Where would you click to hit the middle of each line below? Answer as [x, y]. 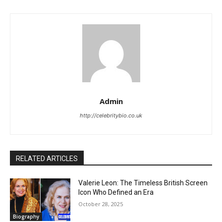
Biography [26, 217]
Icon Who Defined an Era [116, 193]
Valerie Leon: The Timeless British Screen [143, 183]
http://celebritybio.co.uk [111, 116]
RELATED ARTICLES [47, 159]
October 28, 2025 [101, 204]
